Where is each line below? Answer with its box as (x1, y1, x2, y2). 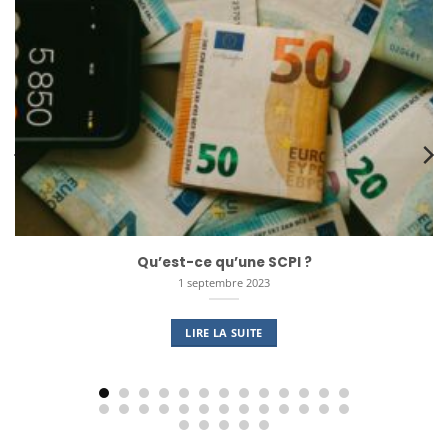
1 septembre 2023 (178, 274, 270, 290)
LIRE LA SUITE (185, 324, 263, 340)
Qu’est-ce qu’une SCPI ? (136, 252, 312, 272)
